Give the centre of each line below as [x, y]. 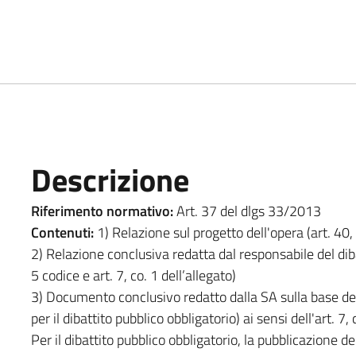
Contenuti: [62, 232]
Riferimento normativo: [103, 211]
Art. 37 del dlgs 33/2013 [248, 211]
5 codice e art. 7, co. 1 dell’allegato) [133, 275]
